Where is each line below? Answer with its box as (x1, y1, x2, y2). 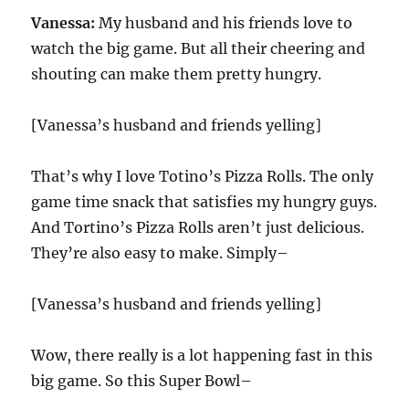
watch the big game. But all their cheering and (31, 39, 366, 58)
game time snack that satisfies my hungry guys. (31, 193, 378, 211)
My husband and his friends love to (99, 14, 353, 32)
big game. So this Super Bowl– (31, 372, 253, 390)
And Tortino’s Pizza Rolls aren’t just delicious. (31, 218, 365, 236)
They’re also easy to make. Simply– (31, 244, 289, 262)
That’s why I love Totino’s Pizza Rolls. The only (31, 167, 374, 185)
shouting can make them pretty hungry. (31, 65, 322, 83)
